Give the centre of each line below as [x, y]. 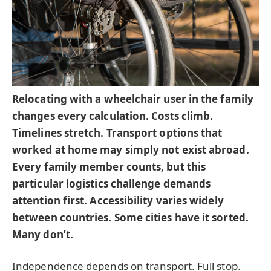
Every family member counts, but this [109, 167]
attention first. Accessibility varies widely [118, 201]
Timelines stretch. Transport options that [117, 133]
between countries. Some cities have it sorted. [130, 218]
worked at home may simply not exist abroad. [131, 150]
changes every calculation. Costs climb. [113, 116]
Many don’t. [43, 235]
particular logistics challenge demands [112, 184]
